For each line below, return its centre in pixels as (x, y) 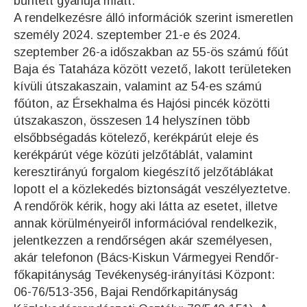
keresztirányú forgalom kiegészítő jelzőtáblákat (144, 172)
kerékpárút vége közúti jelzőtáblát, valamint (133, 155)
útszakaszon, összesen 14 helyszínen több (132, 121)
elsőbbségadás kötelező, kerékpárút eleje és (136, 138)
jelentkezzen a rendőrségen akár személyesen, (143, 241)
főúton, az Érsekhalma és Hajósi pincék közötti (142, 103)
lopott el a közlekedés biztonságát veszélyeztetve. (152, 189)
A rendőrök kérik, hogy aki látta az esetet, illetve (146, 206)
